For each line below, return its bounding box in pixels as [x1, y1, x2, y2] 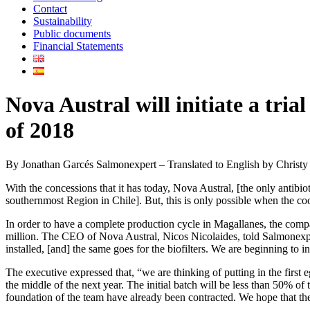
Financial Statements [33, 40, 123, 52]
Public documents [33, 28, 111, 39]
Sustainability [33, 15, 92, 27]
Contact [33, 3, 67, 15]
